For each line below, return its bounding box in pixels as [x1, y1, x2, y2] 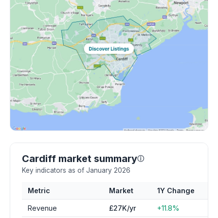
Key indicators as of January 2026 [22, 166, 130, 174]
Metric [28, 186, 50, 195]
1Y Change [157, 186, 195, 195]
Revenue [28, 204, 57, 212]
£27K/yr [109, 204, 136, 212]
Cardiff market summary [22, 153, 137, 164]
